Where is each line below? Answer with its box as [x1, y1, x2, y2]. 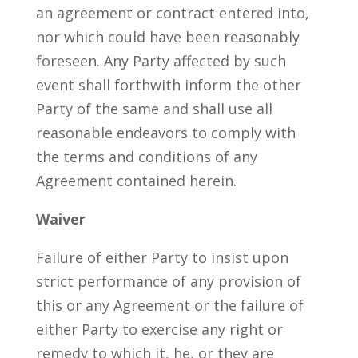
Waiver [35, 209, 86, 229]
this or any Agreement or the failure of [35, 296, 304, 315]
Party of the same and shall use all [35, 99, 272, 118]
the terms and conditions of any [35, 147, 257, 166]
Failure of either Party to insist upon [35, 248, 288, 267]
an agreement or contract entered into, [35, 3, 309, 22]
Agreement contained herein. [35, 171, 237, 190]
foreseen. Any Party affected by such [35, 51, 286, 70]
